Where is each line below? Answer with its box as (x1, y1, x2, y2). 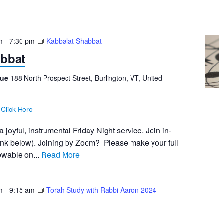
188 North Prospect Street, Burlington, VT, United (10, 73, 162, 83)
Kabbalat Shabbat (46, 36, 102, 46)
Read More (41, 149, 80, 161)
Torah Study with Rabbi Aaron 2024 (46, 185, 156, 195)
